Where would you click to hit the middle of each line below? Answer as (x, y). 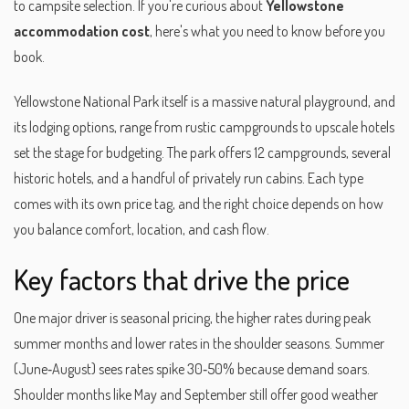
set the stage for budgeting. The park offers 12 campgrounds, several (202, 152)
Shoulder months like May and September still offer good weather (196, 394)
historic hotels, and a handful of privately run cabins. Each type (189, 178)
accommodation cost (82, 31)
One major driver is (67, 317)
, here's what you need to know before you (267, 31)
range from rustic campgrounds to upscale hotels (257, 126)
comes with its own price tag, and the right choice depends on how (199, 203)
